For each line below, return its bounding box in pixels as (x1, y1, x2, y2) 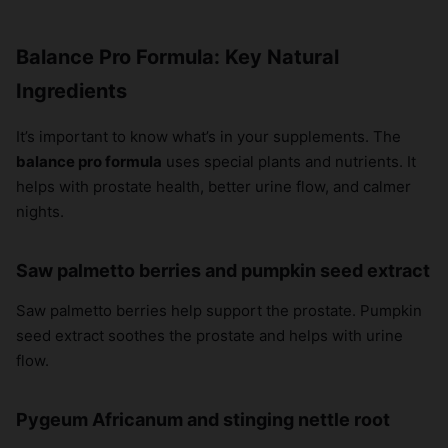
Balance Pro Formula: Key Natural (16, 45, 339, 70)
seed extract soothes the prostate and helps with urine (16, 326, 403, 346)
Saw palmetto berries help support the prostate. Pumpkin (16, 301, 422, 321)
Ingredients (16, 79, 127, 104)
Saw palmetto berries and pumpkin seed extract (16, 260, 430, 282)
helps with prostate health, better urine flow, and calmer (16, 177, 411, 197)
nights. (16, 202, 64, 222)
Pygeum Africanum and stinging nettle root (16, 409, 390, 431)
